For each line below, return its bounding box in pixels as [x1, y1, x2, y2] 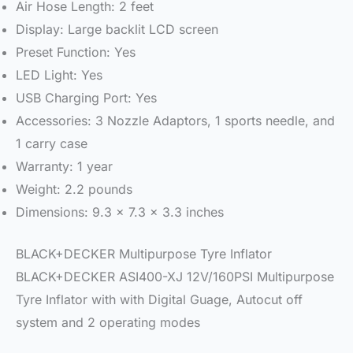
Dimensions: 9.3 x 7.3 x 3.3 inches [16, 203, 224, 220]
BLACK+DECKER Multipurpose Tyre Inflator [16, 245, 272, 262]
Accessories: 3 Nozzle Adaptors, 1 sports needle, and [16, 112, 335, 128]
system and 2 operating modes [16, 314, 200, 330]
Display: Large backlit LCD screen [16, 20, 218, 37]
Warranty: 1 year [16, 158, 113, 174]
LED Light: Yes [16, 66, 102, 83]
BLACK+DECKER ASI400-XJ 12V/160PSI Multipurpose [16, 268, 334, 284]
